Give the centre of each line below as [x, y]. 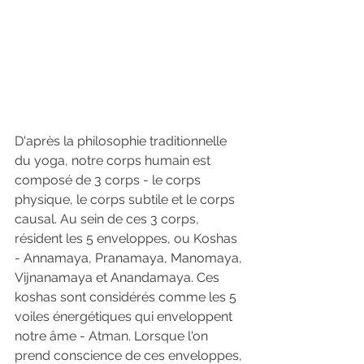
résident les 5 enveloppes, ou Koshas [128, 238]
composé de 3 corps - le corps [109, 180]
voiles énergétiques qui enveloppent [125, 316]
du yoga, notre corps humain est [114, 160]
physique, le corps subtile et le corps [126, 199]
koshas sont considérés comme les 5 [127, 297]
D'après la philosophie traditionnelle [122, 141]
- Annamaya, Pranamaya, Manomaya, [130, 258]
